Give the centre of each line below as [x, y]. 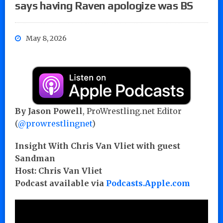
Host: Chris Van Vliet [58, 170]
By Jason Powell [49, 111]
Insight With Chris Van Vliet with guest [98, 146]
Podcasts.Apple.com [148, 183]
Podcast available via [60, 183]
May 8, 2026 [46, 38]
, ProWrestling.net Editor [132, 111]
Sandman [35, 158]
